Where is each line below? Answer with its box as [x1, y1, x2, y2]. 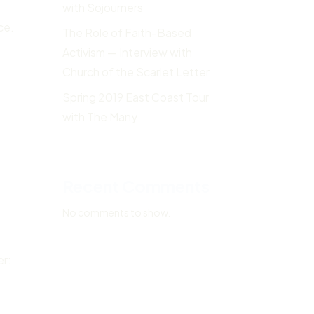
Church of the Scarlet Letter [62, 64, 210, 80]
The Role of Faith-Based [62, 25, 192, 41]
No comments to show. [62, 205, 171, 219]
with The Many [62, 109, 138, 125]
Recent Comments [62, 175, 210, 196]
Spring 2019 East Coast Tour [62, 90, 210, 105]
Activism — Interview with [62, 45, 193, 60]
